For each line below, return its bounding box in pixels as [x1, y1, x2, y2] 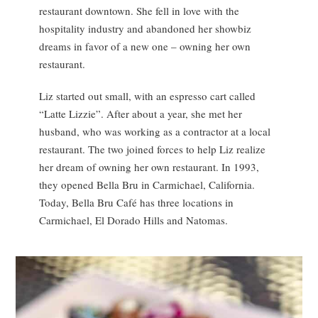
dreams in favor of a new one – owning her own [38, 38, 251, 53]
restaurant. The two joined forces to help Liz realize [38, 141, 265, 156]
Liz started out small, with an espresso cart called [38, 88, 256, 103]
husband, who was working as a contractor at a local [38, 124, 270, 138]
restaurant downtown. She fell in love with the [38, 3, 239, 18]
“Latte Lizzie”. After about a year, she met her [38, 106, 242, 121]
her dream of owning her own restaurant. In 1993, [38, 159, 259, 174]
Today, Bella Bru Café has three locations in [38, 194, 234, 209]
